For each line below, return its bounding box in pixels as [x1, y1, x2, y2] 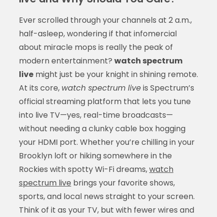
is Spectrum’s [140, 82, 194, 93]
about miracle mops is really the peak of [18, 41, 173, 53]
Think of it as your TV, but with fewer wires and [18, 204, 194, 216]
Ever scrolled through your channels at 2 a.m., [18, 14, 192, 26]
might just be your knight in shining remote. [33, 68, 198, 80]
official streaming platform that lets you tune [18, 95, 191, 107]
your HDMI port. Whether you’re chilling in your [18, 136, 195, 148]
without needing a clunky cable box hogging [18, 123, 186, 134]
